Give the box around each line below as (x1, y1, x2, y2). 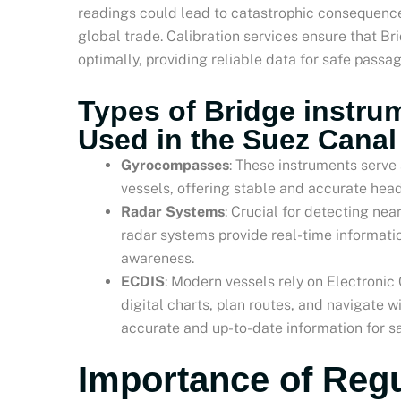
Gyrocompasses (121, 156, 229, 174)
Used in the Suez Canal (78, 123, 397, 156)
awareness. (121, 249, 194, 267)
